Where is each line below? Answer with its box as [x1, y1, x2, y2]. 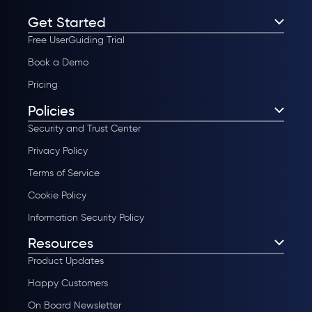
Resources [28, 234, 93, 251]
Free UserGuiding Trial [28, 33, 125, 46]
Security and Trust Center [28, 122, 141, 134]
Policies [28, 102, 75, 119]
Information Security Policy [28, 211, 144, 224]
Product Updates [28, 254, 104, 267]
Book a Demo [28, 56, 88, 68]
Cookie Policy [28, 189, 86, 201]
